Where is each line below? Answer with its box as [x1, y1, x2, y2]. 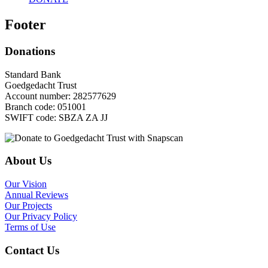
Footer [5, 16, 46, 32]
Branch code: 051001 [5, 101, 86, 112]
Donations [5, 44, 55, 57]
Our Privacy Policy [5, 211, 77, 221]
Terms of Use [5, 221, 56, 232]
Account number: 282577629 [5, 90, 116, 101]
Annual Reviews [5, 189, 68, 200]
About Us [5, 154, 51, 167]
